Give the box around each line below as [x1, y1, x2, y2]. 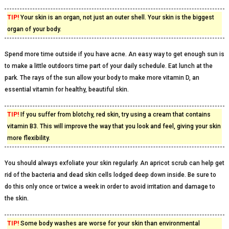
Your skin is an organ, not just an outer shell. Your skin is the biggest [18, 14, 214, 21]
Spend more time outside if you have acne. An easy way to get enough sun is [4, 51, 224, 58]
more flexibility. [7, 134, 50, 142]
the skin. [4, 195, 29, 202]
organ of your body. [7, 26, 61, 33]
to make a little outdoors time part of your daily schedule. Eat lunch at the [4, 62, 213, 70]
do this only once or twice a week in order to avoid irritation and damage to [4, 183, 215, 190]
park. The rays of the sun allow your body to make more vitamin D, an [4, 74, 199, 81]
